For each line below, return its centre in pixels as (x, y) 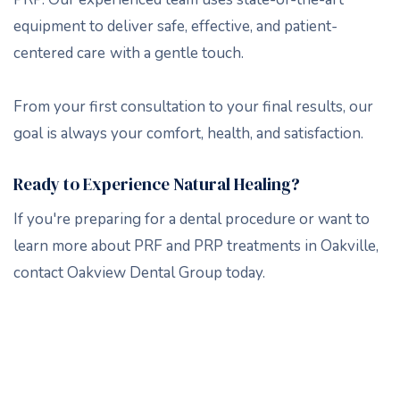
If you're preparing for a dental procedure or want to (192, 219)
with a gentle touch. (177, 53)
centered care (59, 53)
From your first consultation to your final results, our (193, 106)
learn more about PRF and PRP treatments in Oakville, (196, 246)
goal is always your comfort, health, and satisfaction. (188, 133)
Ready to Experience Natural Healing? (157, 183)
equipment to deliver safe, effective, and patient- (175, 26)
